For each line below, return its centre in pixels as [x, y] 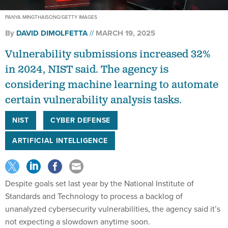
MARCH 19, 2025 [125, 33]
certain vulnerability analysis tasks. [93, 100]
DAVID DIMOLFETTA [52, 33]
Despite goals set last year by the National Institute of [99, 183]
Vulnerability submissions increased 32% [108, 54]
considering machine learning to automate [112, 85]
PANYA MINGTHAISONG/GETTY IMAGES [51, 17]
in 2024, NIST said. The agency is [87, 69]
